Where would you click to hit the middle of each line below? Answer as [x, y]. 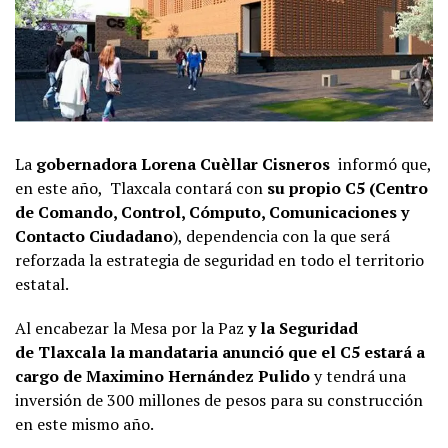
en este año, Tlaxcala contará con [141, 187]
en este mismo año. [84, 423]
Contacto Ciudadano [94, 235]
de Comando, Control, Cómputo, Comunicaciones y [212, 211]
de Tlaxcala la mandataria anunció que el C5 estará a [220, 351]
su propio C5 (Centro [347, 187]
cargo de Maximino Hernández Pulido [162, 375]
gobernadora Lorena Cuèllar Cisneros [185, 163]
